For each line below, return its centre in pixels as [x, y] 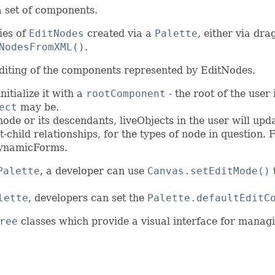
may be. [38, 107]
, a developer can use [94, 171]
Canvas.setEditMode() [209, 171]
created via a [119, 34]
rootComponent [126, 94]
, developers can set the [88, 198]
